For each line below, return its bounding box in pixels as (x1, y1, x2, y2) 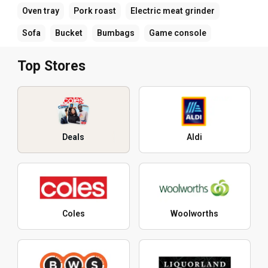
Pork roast (74, 5, 116, 16)
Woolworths (170, 208, 219, 218)
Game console (149, 28, 206, 38)
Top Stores (17, 57, 86, 74)
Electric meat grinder (130, 5, 215, 16)
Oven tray (22, 5, 59, 16)
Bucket (55, 28, 83, 38)
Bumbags (97, 28, 135, 38)
